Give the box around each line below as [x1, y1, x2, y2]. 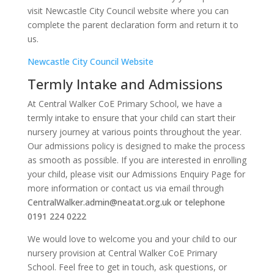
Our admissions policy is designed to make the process [27, 139, 245, 152]
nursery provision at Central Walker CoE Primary [27, 246, 217, 259]
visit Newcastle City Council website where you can [27, 4, 229, 17]
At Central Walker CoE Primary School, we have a [27, 97, 222, 109]
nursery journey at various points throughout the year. [27, 125, 242, 138]
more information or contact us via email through [27, 182, 224, 194]
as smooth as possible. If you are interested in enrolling [27, 154, 246, 166]
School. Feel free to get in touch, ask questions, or [27, 261, 227, 273]
